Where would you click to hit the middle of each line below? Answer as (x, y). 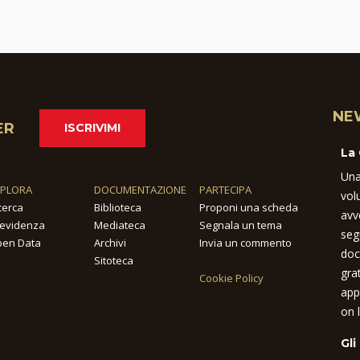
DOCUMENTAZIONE (140, 189)
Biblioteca (117, 207)
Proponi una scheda (249, 207)
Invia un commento (246, 242)
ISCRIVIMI (92, 127)
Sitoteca (113, 260)
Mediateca (119, 225)
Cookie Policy (232, 278)
